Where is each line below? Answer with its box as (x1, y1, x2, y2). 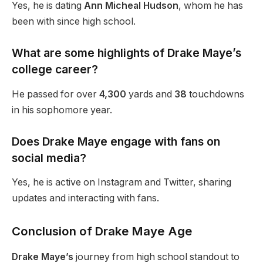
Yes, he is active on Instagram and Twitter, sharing (12, 177, 231, 188)
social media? (12, 150, 86, 165)
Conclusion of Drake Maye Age (12, 223, 193, 238)
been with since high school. (12, 16, 136, 28)
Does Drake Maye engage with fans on (12, 134, 220, 149)
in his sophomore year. (12, 104, 112, 116)
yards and (126, 88, 174, 100)
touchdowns (187, 88, 244, 100)
